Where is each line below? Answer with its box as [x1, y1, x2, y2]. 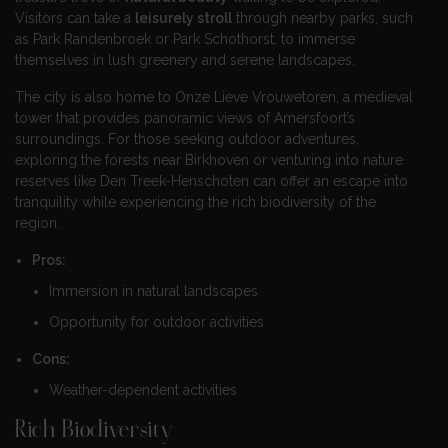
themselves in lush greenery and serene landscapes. [15, 51, 355, 68]
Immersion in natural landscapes [49, 282, 258, 299]
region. [15, 214, 60, 231]
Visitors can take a [15, 9, 135, 26]
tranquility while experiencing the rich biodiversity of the [15, 193, 376, 210]
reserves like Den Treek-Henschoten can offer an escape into [15, 172, 408, 189]
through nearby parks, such [232, 9, 413, 26]
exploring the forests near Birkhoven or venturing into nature [15, 151, 403, 168]
